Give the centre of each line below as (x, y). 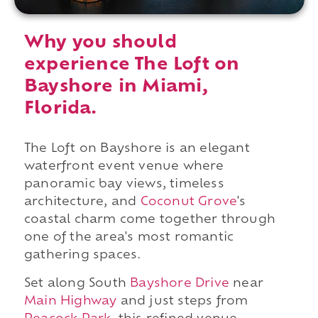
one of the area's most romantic (129, 238)
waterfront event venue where (124, 167)
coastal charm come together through (149, 220)
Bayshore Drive (180, 284)
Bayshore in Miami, (116, 88)
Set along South (77, 284)
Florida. (60, 110)
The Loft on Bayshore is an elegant (137, 149)
